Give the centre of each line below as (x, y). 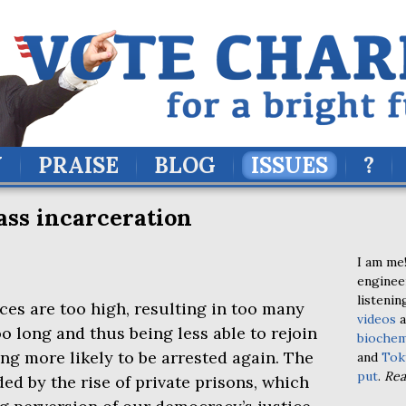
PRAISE (78, 165)
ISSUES (290, 165)
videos (377, 319)
